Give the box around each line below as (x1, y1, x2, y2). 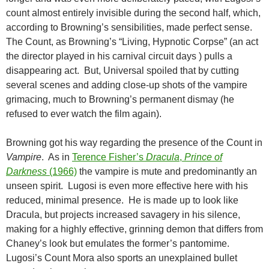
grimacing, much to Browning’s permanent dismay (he (6, 94, 234, 105)
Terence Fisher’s (72, 152, 146, 163)
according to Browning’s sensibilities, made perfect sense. (6, 22, 255, 33)
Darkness (6, 166, 49, 177)
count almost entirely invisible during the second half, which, (6, 8, 261, 19)
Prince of (184, 152, 222, 163)
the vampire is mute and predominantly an (77, 166, 257, 177)
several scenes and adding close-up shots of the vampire (6, 80, 247, 91)
